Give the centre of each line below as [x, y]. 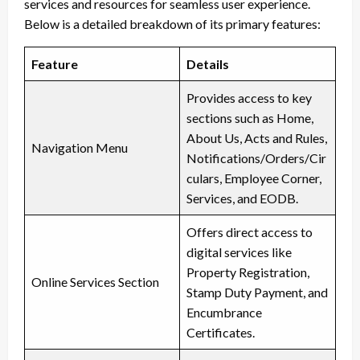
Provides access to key [249, 97]
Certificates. [221, 332]
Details [208, 63]
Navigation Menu [80, 147]
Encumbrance [224, 312]
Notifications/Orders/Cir [256, 157]
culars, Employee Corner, [254, 178]
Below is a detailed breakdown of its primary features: [172, 23]
